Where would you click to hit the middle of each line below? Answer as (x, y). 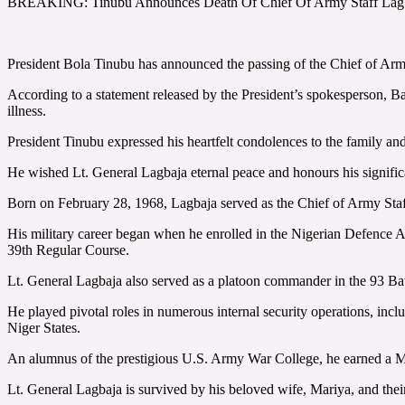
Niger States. (44, 327)
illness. (27, 110)
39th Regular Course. (68, 250)
